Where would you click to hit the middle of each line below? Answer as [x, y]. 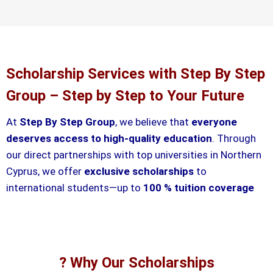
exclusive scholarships [139, 171]
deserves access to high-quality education [109, 138]
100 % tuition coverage [199, 187]
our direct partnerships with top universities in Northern [134, 154]
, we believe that [153, 122]
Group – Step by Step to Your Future [125, 95]
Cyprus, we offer [45, 171]
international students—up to [75, 187]
